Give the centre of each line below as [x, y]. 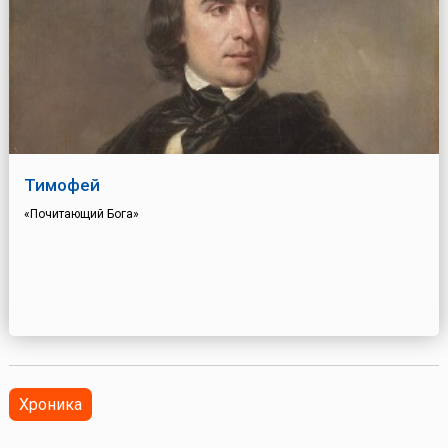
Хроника [50, 405]
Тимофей [61, 185]
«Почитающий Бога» [81, 214]
